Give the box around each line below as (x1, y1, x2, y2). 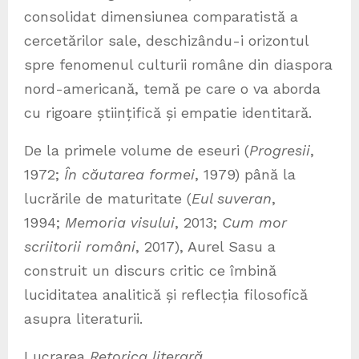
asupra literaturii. (24, 310, 143, 328)
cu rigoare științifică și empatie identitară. (24, 104, 312, 122)
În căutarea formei (64, 166, 195, 184)
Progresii (249, 142, 310, 159)
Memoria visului (65, 214, 175, 232)
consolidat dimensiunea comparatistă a (24, 8, 298, 26)
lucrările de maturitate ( (24, 190, 192, 208)
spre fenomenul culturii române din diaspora (24, 56, 333, 74)
